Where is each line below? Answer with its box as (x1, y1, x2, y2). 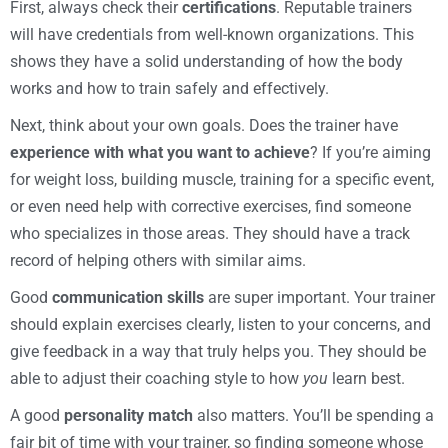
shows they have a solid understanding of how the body (10, 52, 403, 71)
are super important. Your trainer (204, 288, 435, 307)
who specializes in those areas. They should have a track (10, 224, 410, 243)
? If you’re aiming (310, 143, 431, 162)
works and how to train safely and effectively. (10, 79, 329, 98)
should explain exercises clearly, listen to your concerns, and (10, 315, 431, 334)
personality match (64, 406, 193, 425)
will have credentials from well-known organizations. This (10, 25, 414, 44)
